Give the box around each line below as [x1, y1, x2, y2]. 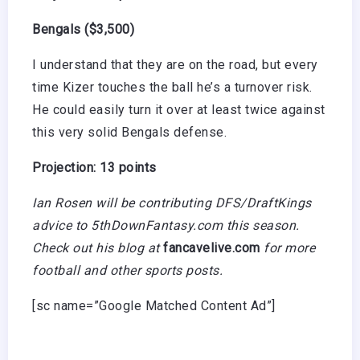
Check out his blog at [32, 239, 163, 256]
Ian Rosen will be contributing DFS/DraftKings [32, 194, 312, 211]
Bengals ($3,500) [32, 21, 134, 37]
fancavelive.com [163, 239, 260, 256]
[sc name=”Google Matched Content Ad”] [32, 297, 276, 313]
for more [264, 239, 315, 256]
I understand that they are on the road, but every [32, 56, 318, 72]
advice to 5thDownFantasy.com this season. [32, 217, 300, 233]
